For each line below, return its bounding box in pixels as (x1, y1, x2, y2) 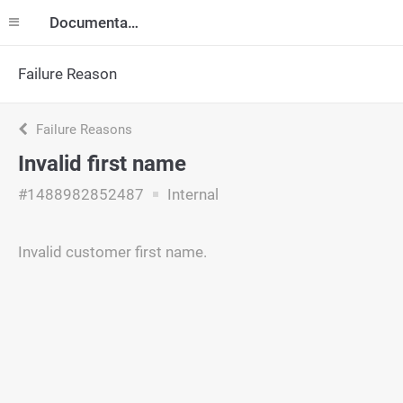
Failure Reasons (32, 121, 132, 138)
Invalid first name (18, 151, 186, 176)
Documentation (128, 13, 139, 31)
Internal (164, 185, 219, 203)
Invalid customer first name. (18, 243, 207, 261)
